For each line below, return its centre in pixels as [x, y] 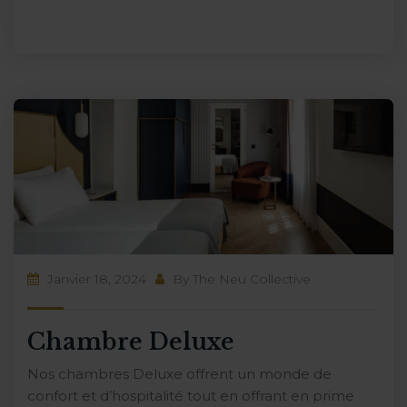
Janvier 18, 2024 [95, 278]
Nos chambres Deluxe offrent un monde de [179, 373]
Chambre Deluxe [131, 342]
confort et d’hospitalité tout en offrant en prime [191, 395]
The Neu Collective [252, 278]
